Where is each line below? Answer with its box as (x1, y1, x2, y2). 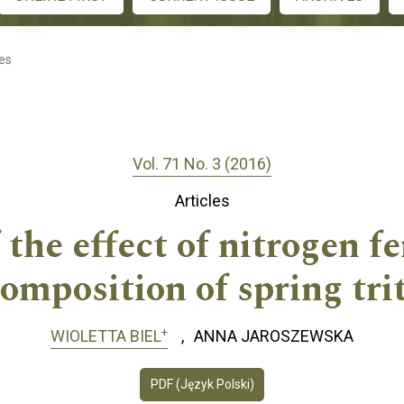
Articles (174, 191, 230, 211)
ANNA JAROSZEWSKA (194, 326, 353, 346)
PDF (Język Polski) (150, 376, 254, 391)
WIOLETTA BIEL (50, 326, 161, 346)
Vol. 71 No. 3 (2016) (133, 153, 271, 173)
